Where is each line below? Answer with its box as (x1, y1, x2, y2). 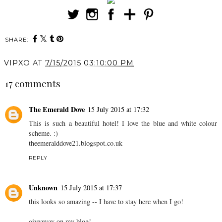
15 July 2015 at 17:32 (88, 105, 149, 114)
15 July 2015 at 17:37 (60, 183, 122, 193)
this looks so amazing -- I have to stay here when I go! (29, 197, 183, 207)
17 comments (5, 77, 60, 90)
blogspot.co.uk (81, 138, 122, 148)
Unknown (29, 182, 57, 193)
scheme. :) (29, 128, 58, 138)
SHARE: (5, 36, 28, 43)
